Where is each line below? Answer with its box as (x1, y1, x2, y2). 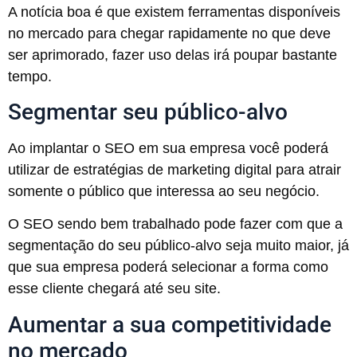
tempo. (8, 68, 52, 84)
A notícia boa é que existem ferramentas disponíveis (8, 3, 340, 20)
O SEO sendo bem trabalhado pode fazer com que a (8, 216, 343, 233)
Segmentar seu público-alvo (8, 99, 288, 126)
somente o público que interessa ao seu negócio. (8, 183, 320, 200)
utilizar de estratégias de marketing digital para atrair (8, 162, 341, 178)
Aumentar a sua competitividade (8, 311, 331, 338)
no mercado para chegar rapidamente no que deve (8, 25, 331, 41)
